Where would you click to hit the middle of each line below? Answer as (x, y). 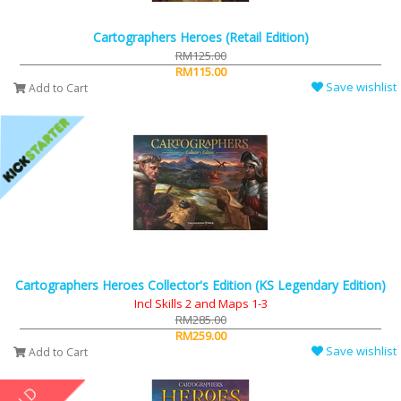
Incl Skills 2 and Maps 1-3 (200, 304)
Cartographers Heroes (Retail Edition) (200, 38)
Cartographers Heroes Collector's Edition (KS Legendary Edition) (200, 286)
